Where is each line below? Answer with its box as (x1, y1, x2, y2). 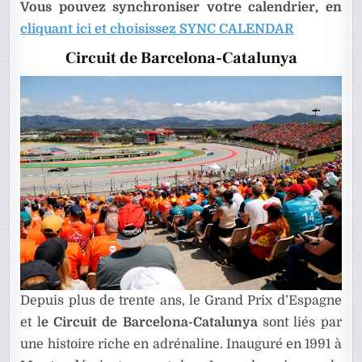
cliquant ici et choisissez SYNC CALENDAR (20, 22, 294, 37)
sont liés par (257, 315, 342, 330)
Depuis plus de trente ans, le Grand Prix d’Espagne (20, 293, 342, 309)
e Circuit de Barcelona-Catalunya (40, 315, 258, 330)
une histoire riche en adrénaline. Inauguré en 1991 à (20, 337, 342, 352)
